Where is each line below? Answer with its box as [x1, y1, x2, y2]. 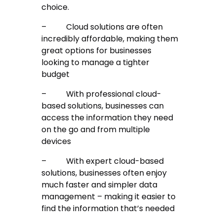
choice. [41, 1, 70, 13]
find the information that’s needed [41, 203, 175, 215]
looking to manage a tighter [41, 57, 150, 69]
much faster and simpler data [41, 179, 158, 191]
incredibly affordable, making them [41, 33, 179, 45]
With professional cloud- [66, 88, 162, 100]
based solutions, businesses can [41, 100, 164, 112]
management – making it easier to [41, 191, 176, 203]
